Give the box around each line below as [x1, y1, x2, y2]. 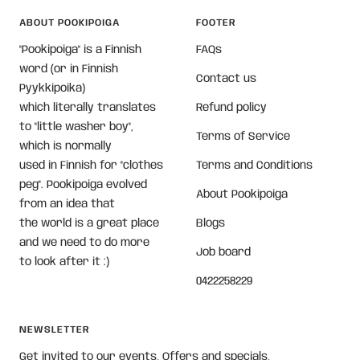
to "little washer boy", [19, 121, 133, 133]
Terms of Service [196, 131, 290, 143]
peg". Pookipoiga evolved [19, 179, 147, 191]
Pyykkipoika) [19, 83, 85, 95]
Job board [196, 247, 251, 259]
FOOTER [196, 18, 236, 29]
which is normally [19, 141, 112, 153]
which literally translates [19, 102, 156, 114]
